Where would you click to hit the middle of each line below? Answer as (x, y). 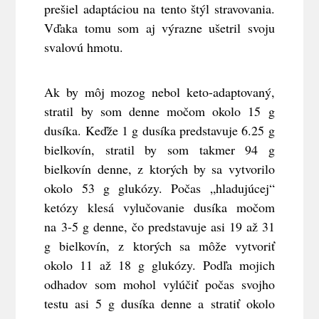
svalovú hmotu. (84, 47)
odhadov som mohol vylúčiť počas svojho (159, 284)
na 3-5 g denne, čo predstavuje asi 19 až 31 (159, 227)
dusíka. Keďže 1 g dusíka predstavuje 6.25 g (159, 131)
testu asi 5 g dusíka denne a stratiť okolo (159, 304)
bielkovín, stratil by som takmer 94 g (159, 150)
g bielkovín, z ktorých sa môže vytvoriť (159, 246)
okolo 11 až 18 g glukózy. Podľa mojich (159, 265)
